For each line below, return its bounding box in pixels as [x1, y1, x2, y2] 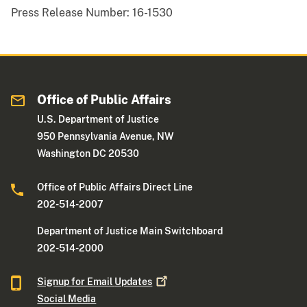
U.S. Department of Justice [37, 114, 160, 125]
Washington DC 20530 [37, 148, 140, 160]
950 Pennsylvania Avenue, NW [37, 131, 174, 143]
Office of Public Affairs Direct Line [37, 182, 193, 193]
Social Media [37, 293, 97, 305]
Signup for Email [37, 276, 115, 288]
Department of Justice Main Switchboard [37, 225, 223, 237]
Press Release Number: [11, 6, 130, 20]
